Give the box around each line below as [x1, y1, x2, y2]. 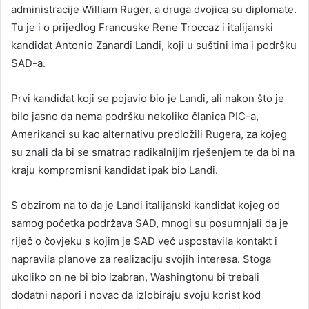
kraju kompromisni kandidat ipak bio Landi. [11, 163, 218, 177]
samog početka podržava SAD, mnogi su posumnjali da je [11, 216, 288, 230]
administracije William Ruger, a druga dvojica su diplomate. [11, 2, 297, 16]
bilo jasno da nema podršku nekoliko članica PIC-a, [11, 109, 259, 123]
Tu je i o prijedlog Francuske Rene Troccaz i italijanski [11, 20, 273, 34]
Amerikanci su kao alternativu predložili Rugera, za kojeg [11, 127, 287, 141]
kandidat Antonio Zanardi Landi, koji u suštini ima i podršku [11, 38, 297, 52]
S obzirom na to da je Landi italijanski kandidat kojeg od [11, 198, 280, 212]
